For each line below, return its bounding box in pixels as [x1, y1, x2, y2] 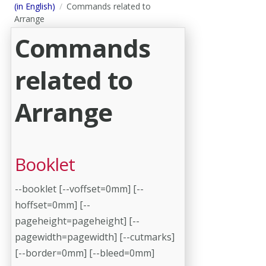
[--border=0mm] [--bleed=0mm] [15, 246, 154, 259]
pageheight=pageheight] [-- [15, 214, 140, 227]
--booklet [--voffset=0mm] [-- [15, 182, 144, 195]
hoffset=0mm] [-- [15, 198, 90, 211]
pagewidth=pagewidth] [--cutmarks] [15, 230, 175, 243]
